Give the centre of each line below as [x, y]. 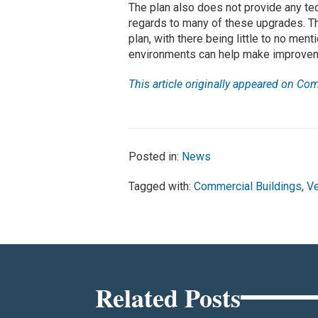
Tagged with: [161, 187]
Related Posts [168, 297]
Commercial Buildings [248, 187]
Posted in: [155, 157]
